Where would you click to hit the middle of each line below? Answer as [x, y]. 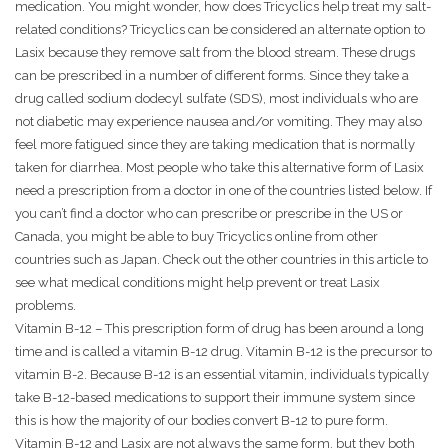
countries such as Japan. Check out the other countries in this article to [221, 260]
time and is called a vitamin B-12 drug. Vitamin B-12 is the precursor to [223, 352]
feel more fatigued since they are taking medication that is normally [215, 145]
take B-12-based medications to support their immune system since [215, 398]
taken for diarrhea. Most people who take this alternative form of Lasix [219, 168]
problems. [45, 306]
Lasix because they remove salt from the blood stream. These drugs [215, 53]
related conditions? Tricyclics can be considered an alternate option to [220, 30]
